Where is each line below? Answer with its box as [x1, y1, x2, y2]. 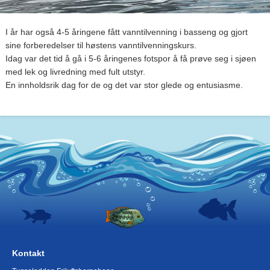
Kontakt [12, 248, 45, 258]
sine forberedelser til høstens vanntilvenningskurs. [5, 40, 199, 50]
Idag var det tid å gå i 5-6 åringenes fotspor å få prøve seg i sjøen [5, 53, 256, 63]
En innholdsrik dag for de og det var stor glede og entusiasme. [5, 80, 245, 90]
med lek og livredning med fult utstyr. [5, 66, 148, 77]
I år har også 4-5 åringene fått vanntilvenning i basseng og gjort [5, 27, 248, 37]
